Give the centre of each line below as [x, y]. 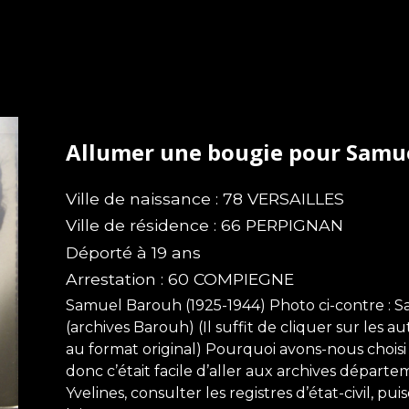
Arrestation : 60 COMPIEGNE [180, 279]
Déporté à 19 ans [133, 252]
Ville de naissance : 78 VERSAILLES [205, 198]
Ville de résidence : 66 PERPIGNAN [204, 225]
